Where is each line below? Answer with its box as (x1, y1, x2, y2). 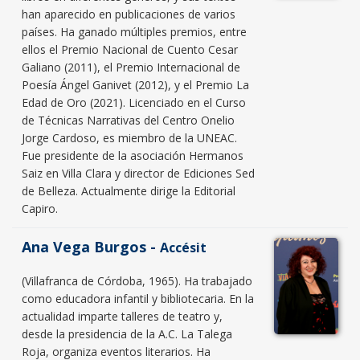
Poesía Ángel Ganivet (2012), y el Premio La (22, 76, 249, 92)
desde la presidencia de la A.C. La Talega (22, 325, 232, 342)
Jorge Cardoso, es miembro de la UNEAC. (22, 129, 237, 145)
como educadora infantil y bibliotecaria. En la (22, 290, 254, 306)
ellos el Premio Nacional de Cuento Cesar (22, 41, 238, 57)
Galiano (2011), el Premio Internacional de (22, 59, 240, 75)
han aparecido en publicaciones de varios (22, 6, 235, 22)
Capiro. (22, 200, 58, 216)
